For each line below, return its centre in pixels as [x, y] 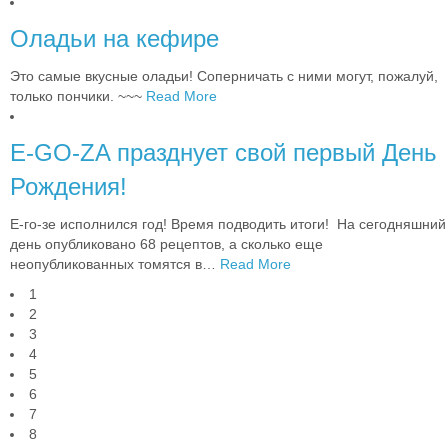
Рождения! [68, 187]
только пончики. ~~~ [78, 96]
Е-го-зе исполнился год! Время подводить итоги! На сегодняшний [228, 224]
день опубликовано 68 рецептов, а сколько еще [166, 244]
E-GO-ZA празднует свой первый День [223, 153]
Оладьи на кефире [114, 39]
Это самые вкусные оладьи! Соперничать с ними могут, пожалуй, [224, 76]
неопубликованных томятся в [106, 264]
